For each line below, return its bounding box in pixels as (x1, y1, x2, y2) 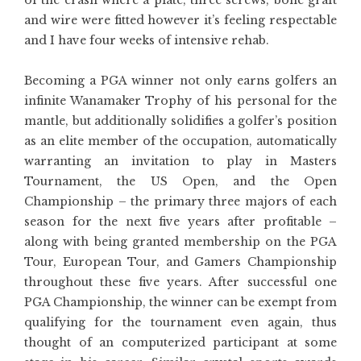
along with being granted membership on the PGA (24, 234, 337, 249)
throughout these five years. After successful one (24, 275, 337, 289)
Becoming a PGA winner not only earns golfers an (24, 73, 337, 88)
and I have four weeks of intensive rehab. (24, 33, 269, 48)
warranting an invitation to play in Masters (24, 154, 337, 168)
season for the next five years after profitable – (24, 214, 337, 229)
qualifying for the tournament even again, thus (24, 315, 337, 330)
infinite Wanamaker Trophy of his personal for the (24, 93, 337, 108)
